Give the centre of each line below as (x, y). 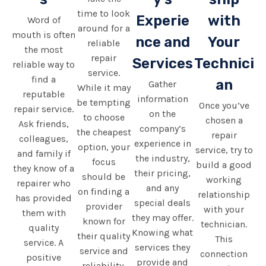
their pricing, (163, 173)
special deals (163, 203)
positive (44, 258)
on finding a (104, 192)
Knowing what (163, 233)
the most (44, 50)
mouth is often (44, 35)
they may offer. (162, 218)
